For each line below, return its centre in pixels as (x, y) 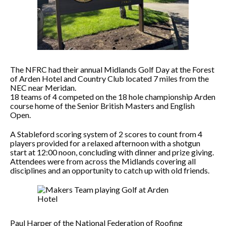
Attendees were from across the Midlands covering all (103, 161)
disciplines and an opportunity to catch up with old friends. (110, 170)
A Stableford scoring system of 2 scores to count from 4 (106, 134)
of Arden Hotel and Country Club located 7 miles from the (109, 78)
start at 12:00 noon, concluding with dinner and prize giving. (112, 152)
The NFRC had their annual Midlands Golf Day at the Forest (112, 69)
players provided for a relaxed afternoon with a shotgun (105, 143)
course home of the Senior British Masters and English (102, 106)
